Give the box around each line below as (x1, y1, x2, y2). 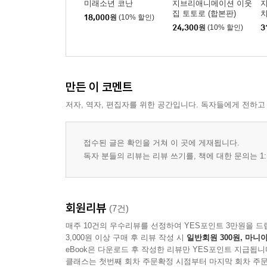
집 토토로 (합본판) (172, 9, 236, 18)
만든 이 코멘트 (66, 79, 132, 95)
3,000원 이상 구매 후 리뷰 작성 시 (66, 233, 187, 243)
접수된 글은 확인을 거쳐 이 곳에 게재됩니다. (83, 138, 240, 148)
